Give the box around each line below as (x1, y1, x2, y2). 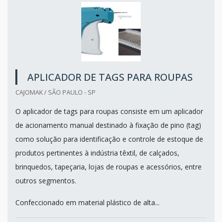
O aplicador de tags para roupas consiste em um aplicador (15, 106, 203, 116)
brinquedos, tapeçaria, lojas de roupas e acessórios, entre (15, 162, 202, 171)
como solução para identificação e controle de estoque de (15, 134, 203, 144)
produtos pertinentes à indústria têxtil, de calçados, (15, 148, 179, 158)
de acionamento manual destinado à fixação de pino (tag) (15, 120, 201, 130)
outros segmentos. (15, 175, 76, 185)
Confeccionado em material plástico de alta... (15, 197, 160, 207)
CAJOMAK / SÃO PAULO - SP (15, 87, 96, 97)
